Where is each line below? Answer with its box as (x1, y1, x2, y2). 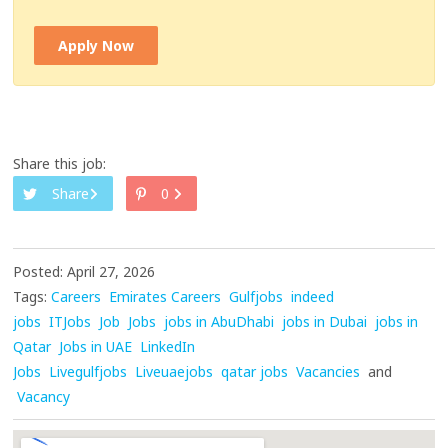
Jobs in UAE (59, 337, 133, 357)
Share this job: (13, 154, 107, 174)
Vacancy (17, 387, 71, 407)
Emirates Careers (109, 287, 222, 307)
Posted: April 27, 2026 (13, 262, 156, 282)
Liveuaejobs (135, 362, 214, 382)
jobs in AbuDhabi (164, 312, 275, 332)
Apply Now (58, 36, 135, 56)
